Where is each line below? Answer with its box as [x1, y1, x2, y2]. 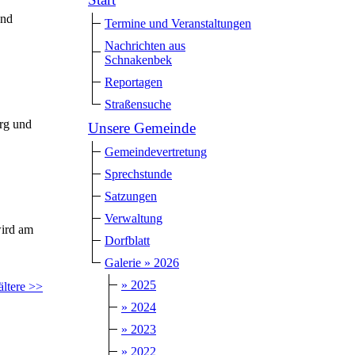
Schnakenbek [105, 52, 172, 67]
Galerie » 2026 [105, 255, 179, 269]
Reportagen [105, 74, 162, 89]
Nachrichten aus [105, 38, 185, 52]
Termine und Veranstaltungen [105, 16, 251, 30]
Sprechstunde [105, 166, 172, 181]
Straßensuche [105, 97, 171, 111]
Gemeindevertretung [105, 144, 207, 158]
